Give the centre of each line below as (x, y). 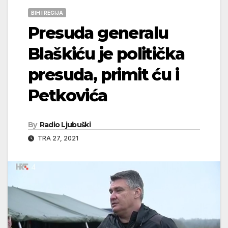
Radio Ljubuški (65, 124)
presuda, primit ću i (103, 74)
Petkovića (68, 95)
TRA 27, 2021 (57, 138)
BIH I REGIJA (47, 12)
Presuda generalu (98, 33)
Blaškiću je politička (106, 53)
